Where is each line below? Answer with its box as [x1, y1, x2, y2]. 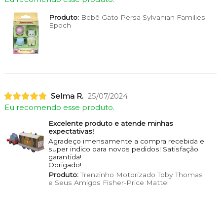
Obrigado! [48, 160, 81, 169]
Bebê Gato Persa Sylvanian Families [78, 13, 205, 21]
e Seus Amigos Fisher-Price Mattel [48, 178, 169, 186]
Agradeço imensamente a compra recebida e [48, 137, 204, 145]
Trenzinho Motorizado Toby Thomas [78, 170, 203, 179]
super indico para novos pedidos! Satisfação [48, 145, 198, 153]
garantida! [48, 152, 81, 161]
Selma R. [50, 91, 83, 101]
